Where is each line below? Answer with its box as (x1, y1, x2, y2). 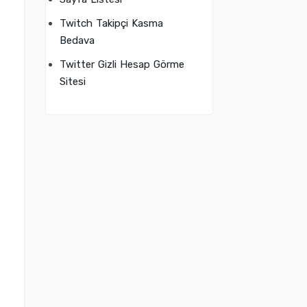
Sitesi (60, 75, 86, 88)
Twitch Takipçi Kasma (60, 17, 163, 29)
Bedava (60, 34, 95, 47)
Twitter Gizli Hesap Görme (60, 58, 184, 71)
